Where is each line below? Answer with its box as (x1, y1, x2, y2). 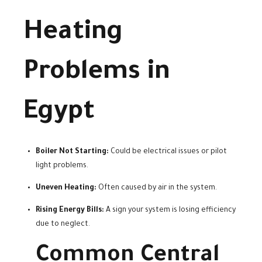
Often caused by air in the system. (96, 184, 217, 192)
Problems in (23, 59, 170, 88)
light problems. (36, 161, 88, 170)
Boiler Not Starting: (36, 147, 109, 156)
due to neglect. (36, 220, 90, 229)
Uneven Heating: (36, 184, 96, 192)
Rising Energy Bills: (36, 206, 104, 215)
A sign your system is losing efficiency (104, 206, 236, 215)
